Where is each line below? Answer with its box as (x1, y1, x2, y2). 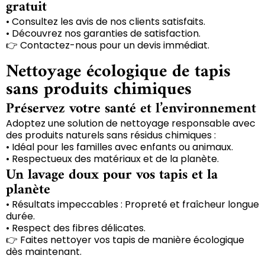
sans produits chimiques (6, 73, 192, 105)
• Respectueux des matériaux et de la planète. (6, 151, 219, 166)
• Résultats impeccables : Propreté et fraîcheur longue (6, 197, 259, 211)
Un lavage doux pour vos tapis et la (6, 162, 218, 188)
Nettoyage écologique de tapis (6, 56, 231, 88)
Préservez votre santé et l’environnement (6, 96, 256, 121)
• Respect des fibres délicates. (6, 221, 146, 235)
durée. (6, 209, 35, 223)
